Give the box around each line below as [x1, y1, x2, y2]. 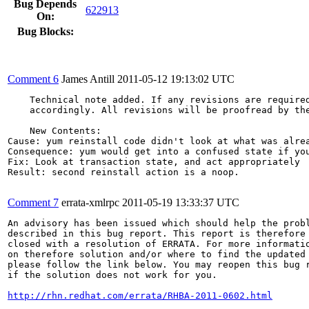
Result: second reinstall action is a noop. [8, 166, 239, 177]
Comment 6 [8, 72, 59, 85]
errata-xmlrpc [61, 196, 119, 208]
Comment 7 [8, 196, 59, 208]
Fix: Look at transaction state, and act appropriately [8, 156, 300, 167]
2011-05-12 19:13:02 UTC [117, 72, 235, 85]
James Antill [61, 72, 114, 85]
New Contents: [8, 125, 101, 136]
